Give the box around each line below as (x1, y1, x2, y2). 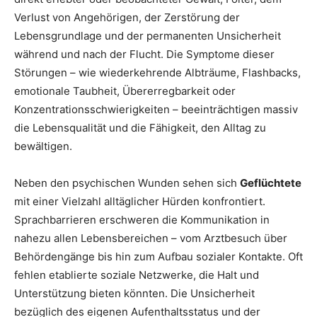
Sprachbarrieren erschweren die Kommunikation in (14, 213, 270, 227)
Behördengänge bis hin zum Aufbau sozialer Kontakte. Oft (14, 250, 303, 264)
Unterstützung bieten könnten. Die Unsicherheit (14, 287, 255, 301)
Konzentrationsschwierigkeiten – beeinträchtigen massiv (14, 103, 298, 117)
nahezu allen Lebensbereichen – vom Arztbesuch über (14, 231, 287, 246)
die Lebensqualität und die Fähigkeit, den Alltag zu (14, 121, 266, 135)
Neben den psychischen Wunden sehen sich (14, 176, 240, 190)
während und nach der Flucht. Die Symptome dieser (14, 47, 275, 62)
